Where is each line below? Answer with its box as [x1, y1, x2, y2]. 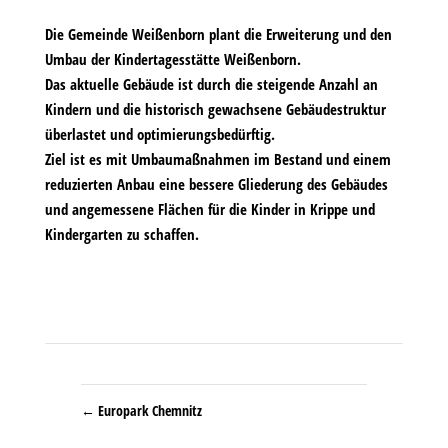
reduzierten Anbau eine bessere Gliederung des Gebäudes [44, 174, 388, 194]
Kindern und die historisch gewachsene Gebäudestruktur [44, 99, 386, 119]
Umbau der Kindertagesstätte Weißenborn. [44, 49, 301, 69]
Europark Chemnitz [97, 401, 202, 420]
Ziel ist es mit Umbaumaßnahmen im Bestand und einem [44, 149, 391, 169]
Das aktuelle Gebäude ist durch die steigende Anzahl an [44, 74, 378, 94]
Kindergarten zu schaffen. [44, 224, 199, 244]
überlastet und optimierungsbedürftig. [44, 124, 275, 144]
